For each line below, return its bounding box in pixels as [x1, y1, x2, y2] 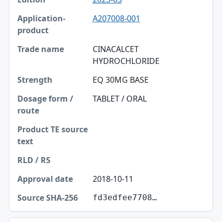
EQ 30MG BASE [92, 74, 149, 85]
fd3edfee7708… [92, 192, 157, 202]
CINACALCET [92, 43, 139, 55]
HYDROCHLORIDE [92, 55, 160, 66]
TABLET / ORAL [92, 93, 147, 104]
